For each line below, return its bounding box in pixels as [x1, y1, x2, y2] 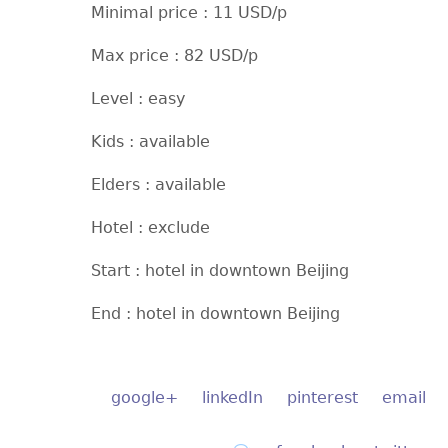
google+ [111, 388, 178, 407]
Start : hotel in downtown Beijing [90, 261, 349, 280]
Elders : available [90, 175, 226, 194]
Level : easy [90, 89, 185, 108]
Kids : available [90, 132, 210, 151]
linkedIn [202, 388, 263, 407]
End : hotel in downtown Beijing [90, 304, 340, 323]
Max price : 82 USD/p [90, 46, 258, 65]
